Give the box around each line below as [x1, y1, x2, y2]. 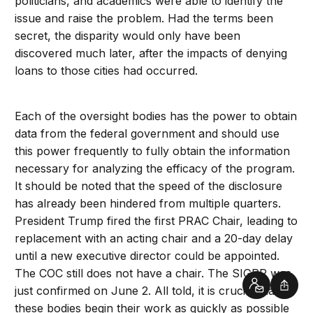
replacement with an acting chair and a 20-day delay [15, 231, 293, 245]
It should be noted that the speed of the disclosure [15, 178, 283, 193]
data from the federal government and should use [15, 126, 280, 140]
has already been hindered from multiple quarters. [15, 196, 282, 210]
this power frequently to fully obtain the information [15, 143, 291, 158]
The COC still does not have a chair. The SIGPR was [15, 265, 292, 280]
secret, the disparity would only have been [15, 28, 241, 43]
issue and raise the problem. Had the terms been [15, 10, 274, 25]
